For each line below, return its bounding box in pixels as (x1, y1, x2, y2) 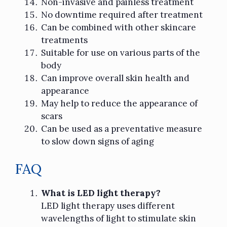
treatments (41, 34, 88, 46)
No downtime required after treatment (41, 9, 203, 20)
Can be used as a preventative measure (41, 123, 202, 134)
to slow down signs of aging (41, 135, 154, 147)
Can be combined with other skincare (41, 21, 196, 33)
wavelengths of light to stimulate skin (41, 213, 196, 224)
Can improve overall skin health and (41, 72, 190, 84)
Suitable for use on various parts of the (41, 47, 200, 58)
